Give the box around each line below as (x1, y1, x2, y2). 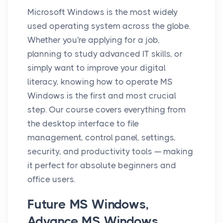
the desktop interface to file (27, 118, 139, 128)
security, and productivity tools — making (27, 146, 193, 156)
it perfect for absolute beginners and (27, 160, 176, 170)
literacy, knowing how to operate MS (27, 77, 173, 87)
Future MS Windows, (27, 197, 149, 212)
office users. (27, 174, 75, 184)
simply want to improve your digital (27, 63, 166, 73)
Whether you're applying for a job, (27, 35, 160, 45)
